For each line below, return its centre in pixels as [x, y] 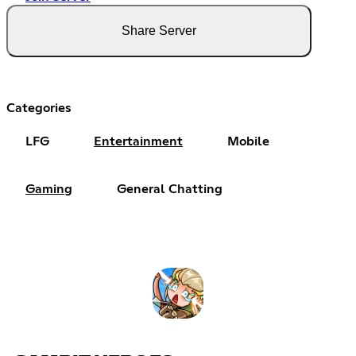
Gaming [49, 189]
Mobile [248, 141]
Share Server [159, 30]
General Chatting [170, 189]
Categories [39, 108]
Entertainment [138, 141]
